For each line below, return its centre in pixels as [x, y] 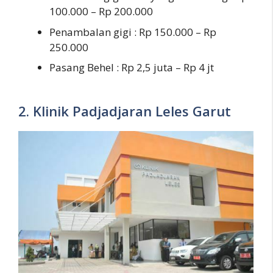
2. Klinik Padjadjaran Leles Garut [125, 111]
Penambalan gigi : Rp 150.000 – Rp [133, 32]
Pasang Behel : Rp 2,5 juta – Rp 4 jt [132, 68]
